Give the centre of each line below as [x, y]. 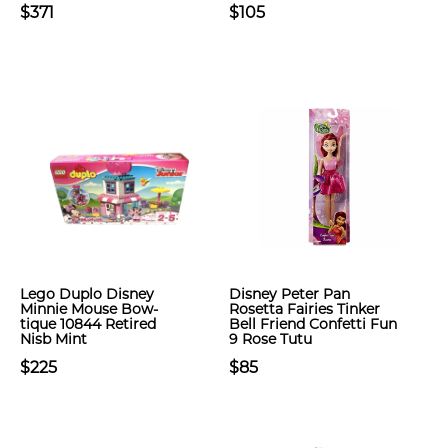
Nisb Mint [53, 339]
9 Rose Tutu [270, 339]
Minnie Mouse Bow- [89, 309]
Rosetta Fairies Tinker [304, 309]
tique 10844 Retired [88, 324]
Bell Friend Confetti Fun [313, 324]
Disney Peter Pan [289, 294]
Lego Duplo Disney [87, 294]
